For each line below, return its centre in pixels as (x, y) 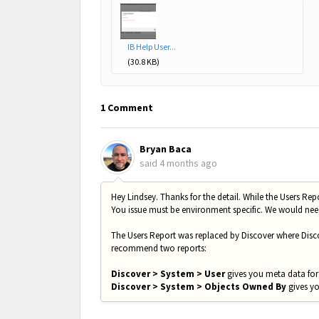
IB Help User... (152, 46)
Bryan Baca (166, 149)
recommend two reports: (159, 248)
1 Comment (127, 107)
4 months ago (188, 163)
